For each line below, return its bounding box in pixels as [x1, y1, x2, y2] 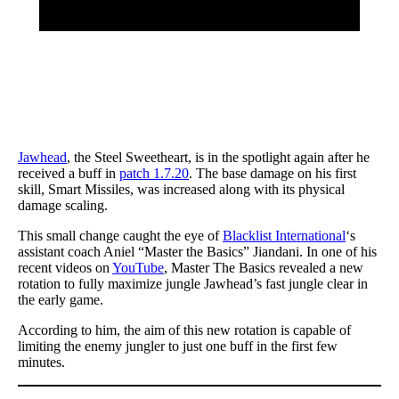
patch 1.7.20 [119, 165, 189, 181]
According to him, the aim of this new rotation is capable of [18, 322, 351, 338]
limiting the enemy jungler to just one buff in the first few [18, 338, 338, 354]
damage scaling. [18, 197, 108, 213]
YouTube [112, 259, 164, 275]
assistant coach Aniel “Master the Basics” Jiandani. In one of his [18, 243, 377, 259]
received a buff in [18, 165, 119, 181]
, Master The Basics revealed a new [164, 259, 363, 275]
